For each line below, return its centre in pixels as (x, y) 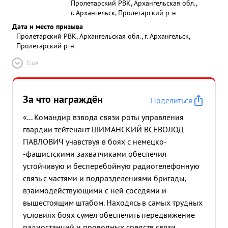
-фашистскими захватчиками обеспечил (95, 154)
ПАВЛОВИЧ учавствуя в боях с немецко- (95, 141)
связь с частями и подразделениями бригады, (105, 178)
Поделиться (172, 100)
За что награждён (63, 99)
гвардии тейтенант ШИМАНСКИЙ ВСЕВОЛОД (103, 129)
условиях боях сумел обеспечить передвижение (109, 215)
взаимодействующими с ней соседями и (95, 190)
